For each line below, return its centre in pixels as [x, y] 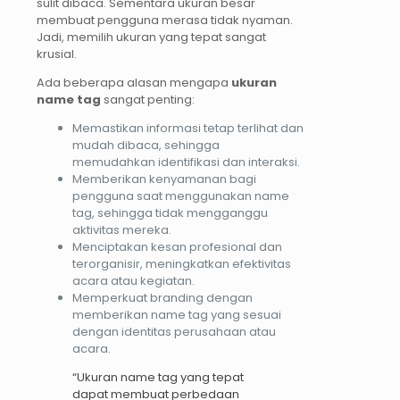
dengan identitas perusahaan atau [174, 332]
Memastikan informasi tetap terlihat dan [188, 129]
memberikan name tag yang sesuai [177, 315]
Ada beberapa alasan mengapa [134, 83]
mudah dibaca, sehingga [146, 146]
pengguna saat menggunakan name [181, 196]
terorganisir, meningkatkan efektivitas [182, 264]
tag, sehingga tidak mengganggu [170, 213]
